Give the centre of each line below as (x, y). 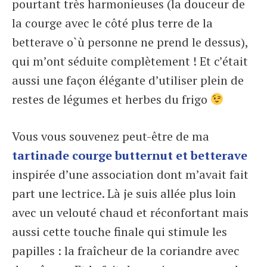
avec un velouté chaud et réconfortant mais (130, 212)
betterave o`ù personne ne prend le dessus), (130, 42)
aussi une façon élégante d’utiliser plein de (128, 80)
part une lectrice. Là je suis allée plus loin (124, 193)
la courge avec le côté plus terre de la (112, 23)
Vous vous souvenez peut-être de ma (111, 136)
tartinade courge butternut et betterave (130, 155)
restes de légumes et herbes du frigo (111, 99)
